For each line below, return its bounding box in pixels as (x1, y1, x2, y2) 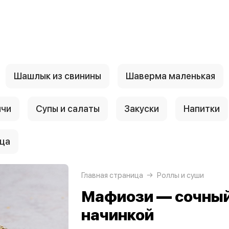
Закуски (124, 103, 159, 114)
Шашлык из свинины (14, 71, 101, 81)
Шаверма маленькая (126, 71, 215, 81)
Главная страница (81, 171, 143, 180)
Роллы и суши (157, 171, 204, 180)
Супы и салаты (36, 103, 100, 114)
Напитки (184, 103, 220, 114)
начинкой (81, 205, 154, 224)
